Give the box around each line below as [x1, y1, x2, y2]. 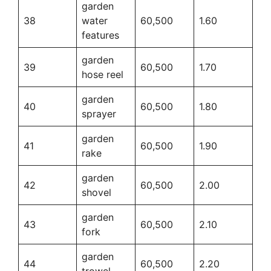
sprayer [82, 107, 116, 120]
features [82, 28, 119, 41]
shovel [82, 186, 111, 198]
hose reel [82, 68, 123, 80]
